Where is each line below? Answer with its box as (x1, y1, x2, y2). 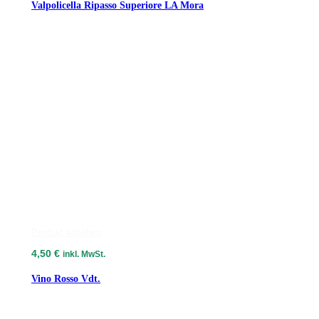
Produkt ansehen (31, 227, 101, 239)
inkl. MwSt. (63, 249, 105, 259)
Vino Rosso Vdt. (31, 273, 100, 285)
